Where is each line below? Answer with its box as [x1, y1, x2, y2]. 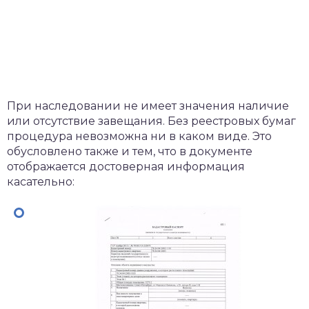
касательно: [7, 175, 74, 188]
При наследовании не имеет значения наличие [7, 99, 289, 112]
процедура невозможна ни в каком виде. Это [7, 130, 272, 143]
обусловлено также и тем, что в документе [7, 145, 252, 158]
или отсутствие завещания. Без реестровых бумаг [7, 114, 296, 128]
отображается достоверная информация [7, 160, 245, 173]
